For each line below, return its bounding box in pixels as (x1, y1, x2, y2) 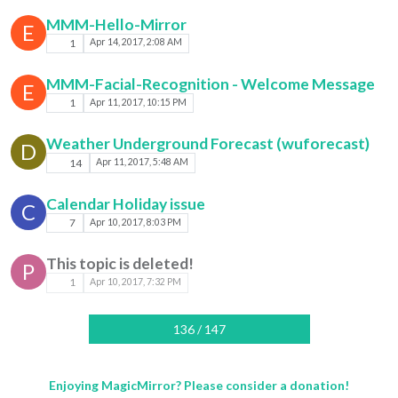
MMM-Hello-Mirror (46, 14, 187, 34)
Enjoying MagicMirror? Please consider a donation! (49, 377, 349, 393)
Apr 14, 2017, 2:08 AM (90, 36, 183, 48)
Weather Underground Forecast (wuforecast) (46, 134, 370, 154)
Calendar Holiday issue (46, 194, 205, 213)
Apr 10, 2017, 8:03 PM (90, 216, 182, 227)
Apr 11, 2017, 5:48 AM (96, 156, 189, 168)
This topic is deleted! (46, 254, 194, 274)
